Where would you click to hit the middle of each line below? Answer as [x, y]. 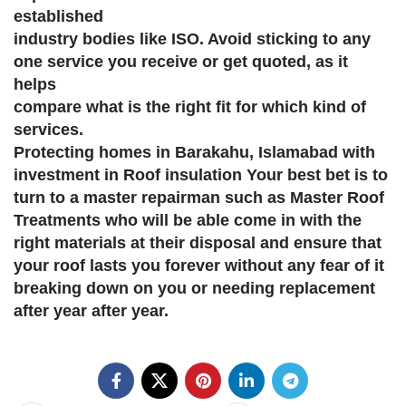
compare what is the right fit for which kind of [190, 107]
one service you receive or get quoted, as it [181, 62]
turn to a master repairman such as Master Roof [199, 198]
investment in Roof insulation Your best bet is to [201, 175]
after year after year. [91, 311]
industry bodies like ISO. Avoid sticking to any [192, 39]
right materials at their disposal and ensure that [198, 243]
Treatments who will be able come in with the [188, 220]
